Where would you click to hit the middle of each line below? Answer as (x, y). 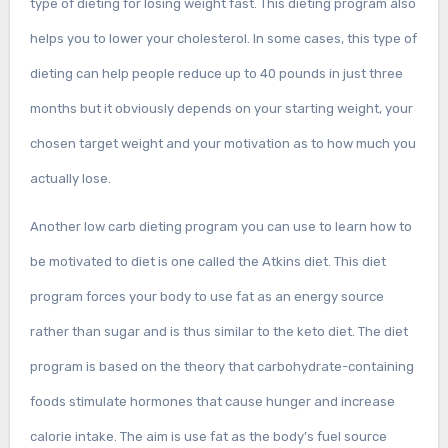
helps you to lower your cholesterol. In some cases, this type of (223, 38)
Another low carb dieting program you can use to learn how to (220, 226)
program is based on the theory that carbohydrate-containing (221, 366)
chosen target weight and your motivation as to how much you (222, 143)
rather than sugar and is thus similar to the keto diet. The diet (218, 331)
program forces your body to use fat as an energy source (206, 296)
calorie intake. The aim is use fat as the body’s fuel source (208, 436)
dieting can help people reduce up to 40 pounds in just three (216, 73)
